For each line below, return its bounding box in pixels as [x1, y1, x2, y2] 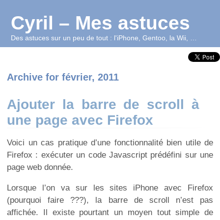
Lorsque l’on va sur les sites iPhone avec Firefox [7, 183, 213, 192]
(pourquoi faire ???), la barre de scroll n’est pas [7, 195, 213, 205]
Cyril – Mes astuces [11, 12, 191, 33]
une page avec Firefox [7, 112, 153, 128]
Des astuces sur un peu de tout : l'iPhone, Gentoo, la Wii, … [11, 34, 197, 42]
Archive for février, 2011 [7, 72, 119, 83]
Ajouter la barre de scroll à [7, 97, 199, 112]
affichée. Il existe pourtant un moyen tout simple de [7, 207, 213, 217]
